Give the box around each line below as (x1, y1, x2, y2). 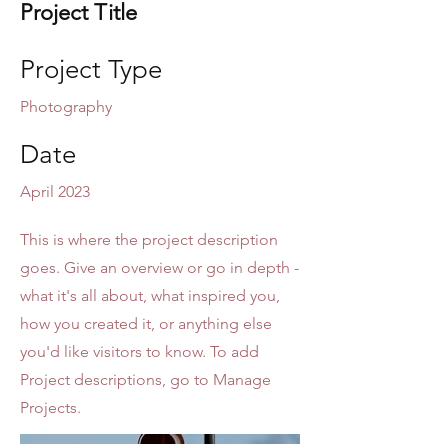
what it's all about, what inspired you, (20, 286, 280, 305)
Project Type (20, 54, 162, 85)
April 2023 (20, 182, 90, 201)
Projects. (20, 398, 81, 417)
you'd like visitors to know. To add (20, 342, 259, 361)
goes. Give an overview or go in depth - (20, 258, 299, 277)
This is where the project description (20, 230, 278, 249)
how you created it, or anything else (20, 314, 272, 333)
